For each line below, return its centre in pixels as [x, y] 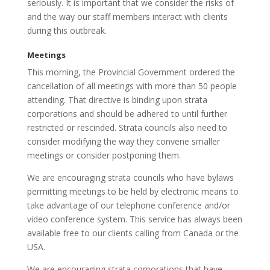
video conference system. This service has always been [134, 219]
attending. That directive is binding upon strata [117, 100]
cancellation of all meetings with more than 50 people [132, 86]
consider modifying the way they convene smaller [123, 142]
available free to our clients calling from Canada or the [133, 233]
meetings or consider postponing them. [104, 155]
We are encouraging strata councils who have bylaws [130, 178]
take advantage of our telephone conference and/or [128, 206]
